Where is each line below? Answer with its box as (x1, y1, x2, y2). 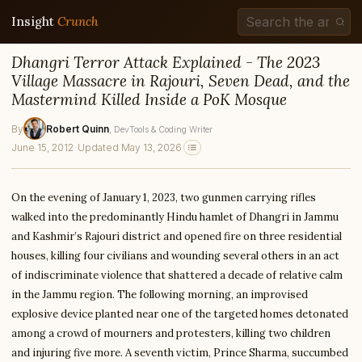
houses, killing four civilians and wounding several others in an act (11, 249, 339, 263)
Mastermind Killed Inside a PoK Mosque (11, 90, 287, 109)
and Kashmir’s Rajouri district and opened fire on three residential (11, 229, 342, 243)
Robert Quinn (46, 122, 109, 135)
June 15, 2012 (11, 141, 74, 154)
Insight (11, 14, 57, 29)
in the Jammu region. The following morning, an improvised (11, 288, 308, 301)
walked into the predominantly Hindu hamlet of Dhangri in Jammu (11, 210, 339, 224)
